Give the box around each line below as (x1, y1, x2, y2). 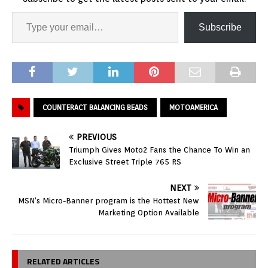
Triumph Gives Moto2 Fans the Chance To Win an (69, 145, 250, 155)
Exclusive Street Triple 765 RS (69, 157, 181, 167)
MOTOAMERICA (169, 103, 218, 112)
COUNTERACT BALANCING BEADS (42, 103, 148, 112)
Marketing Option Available (98, 208, 199, 218)
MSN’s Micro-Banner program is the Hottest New (18, 196, 199, 206)
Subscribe (199, 22, 242, 33)
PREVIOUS (77, 132, 117, 142)
